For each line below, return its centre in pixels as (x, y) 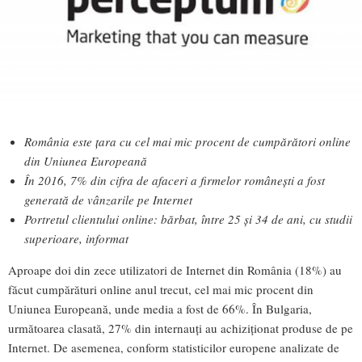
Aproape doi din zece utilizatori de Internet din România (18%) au (175, 269)
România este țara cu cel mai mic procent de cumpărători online (187, 141)
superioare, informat (76, 238)
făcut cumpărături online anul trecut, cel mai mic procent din (161, 289)
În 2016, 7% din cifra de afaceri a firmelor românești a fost (175, 180)
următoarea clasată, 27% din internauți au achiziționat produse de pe (181, 328)
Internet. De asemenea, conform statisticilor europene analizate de (174, 347)
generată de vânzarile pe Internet (108, 199)
